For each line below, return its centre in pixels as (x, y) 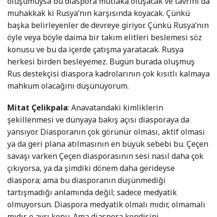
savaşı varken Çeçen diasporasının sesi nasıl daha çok (105, 156)
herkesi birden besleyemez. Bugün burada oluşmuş (101, 62)
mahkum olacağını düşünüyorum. (68, 86)
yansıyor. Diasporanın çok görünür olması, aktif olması (106, 132)
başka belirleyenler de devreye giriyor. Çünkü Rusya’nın (108, 25)
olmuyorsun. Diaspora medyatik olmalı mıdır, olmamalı (106, 205)
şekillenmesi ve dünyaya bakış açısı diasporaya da (98, 120)
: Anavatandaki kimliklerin (116, 108)
